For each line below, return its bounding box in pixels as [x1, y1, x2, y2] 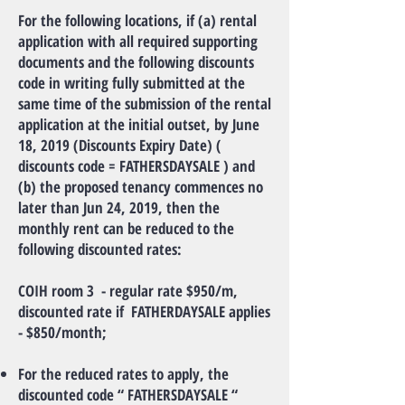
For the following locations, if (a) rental [18, 10, 257, 31]
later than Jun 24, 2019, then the [18, 197, 220, 218]
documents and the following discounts [18, 52, 254, 72]
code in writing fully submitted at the [18, 72, 245, 93]
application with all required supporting [18, 31, 258, 52]
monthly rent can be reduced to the [18, 218, 234, 239]
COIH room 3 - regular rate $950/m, [18, 280, 238, 301]
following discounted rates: [18, 239, 182, 259]
